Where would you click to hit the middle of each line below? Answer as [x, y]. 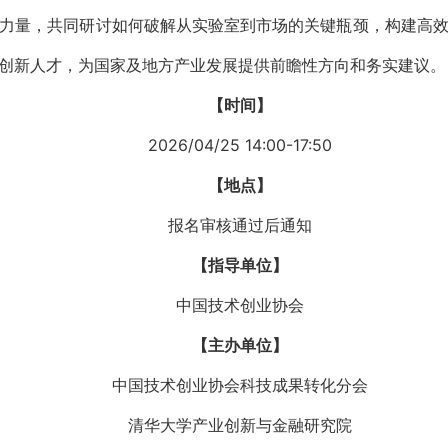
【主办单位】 [240, 345]
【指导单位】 [240, 265]
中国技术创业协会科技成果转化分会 [240, 385]
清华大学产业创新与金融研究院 [240, 425]
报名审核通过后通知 [240, 225]
